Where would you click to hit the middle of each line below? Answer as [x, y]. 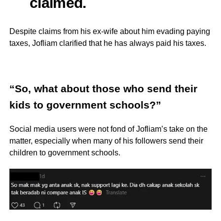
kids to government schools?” [85, 105]
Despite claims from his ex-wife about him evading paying [110, 32]
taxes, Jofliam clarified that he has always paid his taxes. [108, 43]
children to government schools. [65, 153]
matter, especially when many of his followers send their [106, 141]
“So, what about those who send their [103, 89]
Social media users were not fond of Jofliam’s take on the [108, 129]
